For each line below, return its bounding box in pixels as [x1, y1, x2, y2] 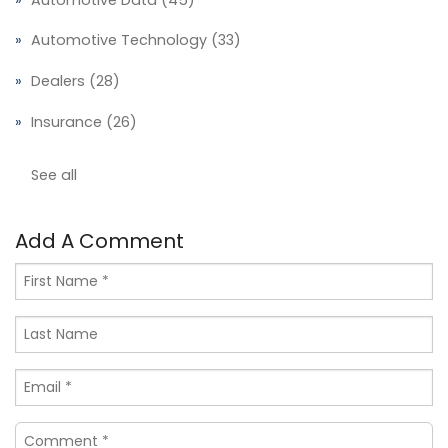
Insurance [31, 112, 106, 133]
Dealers [31, 71, 89, 92]
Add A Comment [15, 226, 184, 255]
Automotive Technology [31, 30, 211, 51]
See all [31, 164, 77, 185]
